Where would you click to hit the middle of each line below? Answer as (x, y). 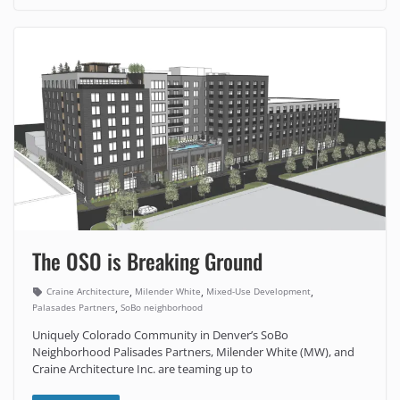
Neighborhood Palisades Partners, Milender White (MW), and (193, 351)
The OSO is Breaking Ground (147, 260)
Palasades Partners (74, 308)
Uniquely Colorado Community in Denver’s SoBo (160, 334)
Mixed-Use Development (258, 292)
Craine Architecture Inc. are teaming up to (142, 368)
